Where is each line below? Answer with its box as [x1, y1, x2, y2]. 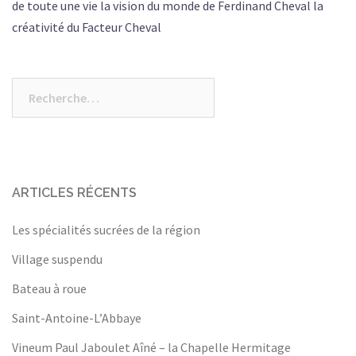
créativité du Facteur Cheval [12, 19, 161, 35]
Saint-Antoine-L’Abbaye [12, 310, 141, 326]
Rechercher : [12, 80, 80, 96]
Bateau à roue [12, 281, 87, 296]
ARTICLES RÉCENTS [12, 185, 137, 200]
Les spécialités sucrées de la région [12, 222, 200, 238]
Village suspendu [12, 251, 103, 267]
